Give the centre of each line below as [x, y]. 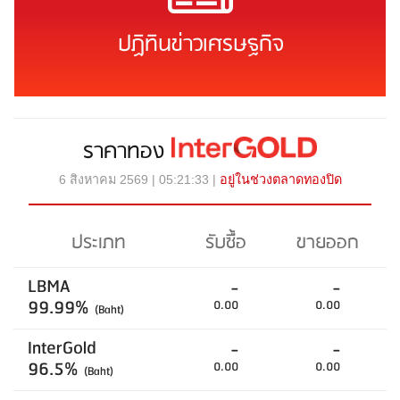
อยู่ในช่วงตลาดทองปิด [280, 180]
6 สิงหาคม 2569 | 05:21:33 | [139, 180]
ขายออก [327, 244]
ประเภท [99, 244]
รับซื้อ [226, 244]
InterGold [62, 349]
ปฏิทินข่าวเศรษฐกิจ [200, 45]
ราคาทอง [128, 152]
